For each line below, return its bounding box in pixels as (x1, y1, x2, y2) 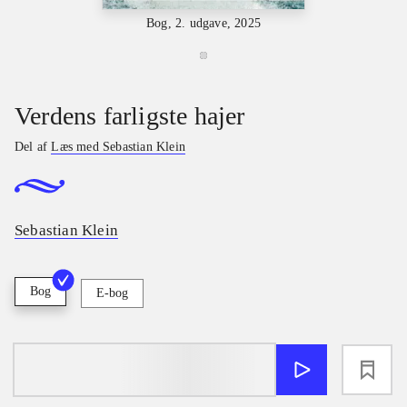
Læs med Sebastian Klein (51, 139, 186, 154)
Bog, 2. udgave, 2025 (146, 15, 261, 30)
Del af (15, 139, 52, 154)
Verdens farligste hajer (15, 101, 245, 130)
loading (116, 359, 173, 380)
